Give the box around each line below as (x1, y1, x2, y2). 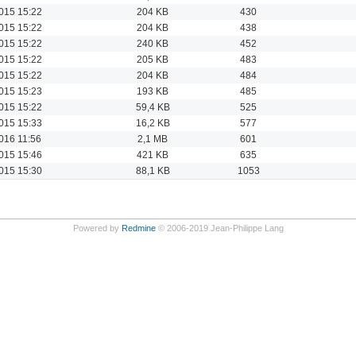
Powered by (72, 222, 122, 233)
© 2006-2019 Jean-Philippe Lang (155, 222, 284, 233)
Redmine (121, 222, 156, 233)
